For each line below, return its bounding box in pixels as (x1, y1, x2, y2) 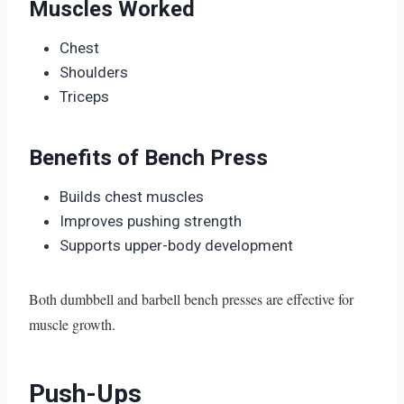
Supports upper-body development (60, 235, 293, 254)
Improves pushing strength (60, 211, 242, 230)
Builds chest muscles (60, 187, 204, 206)
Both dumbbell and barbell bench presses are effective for (29, 289, 353, 308)
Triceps (60, 87, 109, 106)
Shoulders (60, 62, 128, 81)
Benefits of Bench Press (29, 144, 268, 170)
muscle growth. (29, 314, 115, 334)
